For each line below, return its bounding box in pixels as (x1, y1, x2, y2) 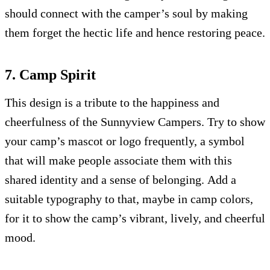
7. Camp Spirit (5, 67, 96, 83)
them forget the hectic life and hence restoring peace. (5, 26, 265, 39)
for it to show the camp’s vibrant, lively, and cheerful (5, 212, 265, 225)
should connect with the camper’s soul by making (5, 7, 248, 20)
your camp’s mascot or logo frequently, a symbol (5, 134, 245, 148)
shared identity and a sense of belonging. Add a (5, 173, 236, 186)
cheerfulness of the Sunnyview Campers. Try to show (5, 115, 265, 128)
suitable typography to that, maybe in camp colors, (5, 192, 253, 206)
